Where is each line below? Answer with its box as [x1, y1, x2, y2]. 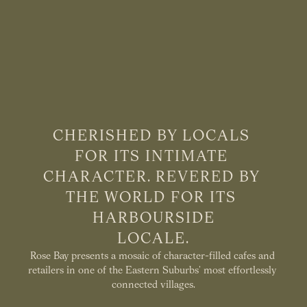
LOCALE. [117, 228, 190, 247]
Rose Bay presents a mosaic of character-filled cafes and [29, 249, 275, 262]
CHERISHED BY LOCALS [52, 125, 255, 145]
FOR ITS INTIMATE [74, 146, 233, 165]
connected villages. [112, 278, 195, 291]
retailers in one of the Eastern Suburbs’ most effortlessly [28, 263, 276, 276]
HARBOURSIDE [92, 208, 215, 227]
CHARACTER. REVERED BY [42, 167, 260, 186]
